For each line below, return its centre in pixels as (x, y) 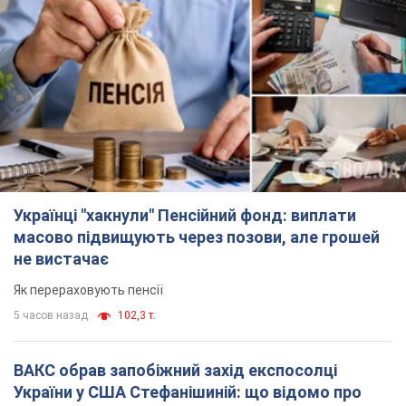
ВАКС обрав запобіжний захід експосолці (62, 371)
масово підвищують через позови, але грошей (197, 237)
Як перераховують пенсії (88, 290)
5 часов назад (51, 316)
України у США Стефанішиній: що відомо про (72, 392)
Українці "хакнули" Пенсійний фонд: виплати (185, 216)
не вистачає (61, 259)
